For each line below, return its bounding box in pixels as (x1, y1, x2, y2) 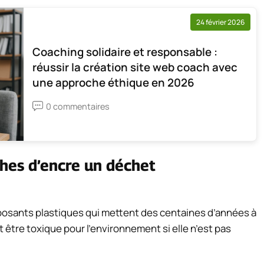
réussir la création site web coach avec (32, 59, 237, 75)
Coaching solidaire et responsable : (32, 44, 217, 60)
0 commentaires (46, 100, 110, 112)
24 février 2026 (196, 17, 245, 27)
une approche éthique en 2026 (32, 74, 194, 90)
